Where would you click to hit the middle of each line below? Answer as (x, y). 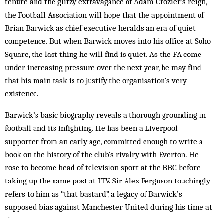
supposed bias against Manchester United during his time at (109, 207)
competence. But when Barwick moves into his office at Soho (108, 41)
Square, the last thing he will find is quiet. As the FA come (103, 54)
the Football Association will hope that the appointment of (104, 15)
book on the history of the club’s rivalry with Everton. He (102, 154)
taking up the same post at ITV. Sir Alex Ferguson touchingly (108, 181)
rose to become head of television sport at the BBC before (103, 167)
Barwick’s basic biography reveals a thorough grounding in (105, 115)
